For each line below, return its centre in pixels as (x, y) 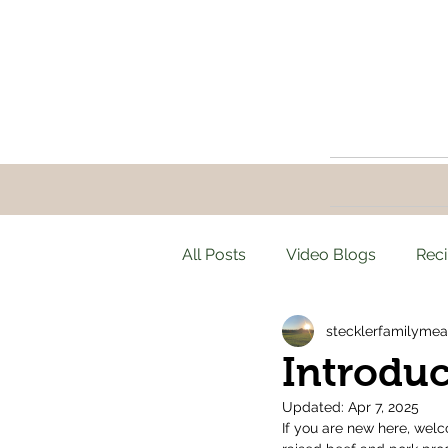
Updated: (315, 407)
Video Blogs (331, 255)
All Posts (214, 255)
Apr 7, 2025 (383, 407)
